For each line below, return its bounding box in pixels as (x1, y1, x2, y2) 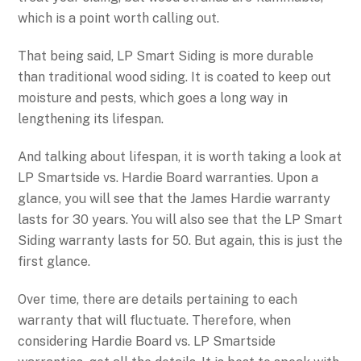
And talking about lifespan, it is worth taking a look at (18, 149, 342, 165)
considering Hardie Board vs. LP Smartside (18, 333, 276, 349)
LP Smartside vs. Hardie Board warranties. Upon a (18, 170, 319, 186)
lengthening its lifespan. (18, 111, 164, 127)
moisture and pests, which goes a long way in (18, 90, 288, 106)
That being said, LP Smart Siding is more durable (18, 48, 314, 64)
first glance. (18, 254, 94, 270)
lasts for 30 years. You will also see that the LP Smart (18, 212, 343, 228)
